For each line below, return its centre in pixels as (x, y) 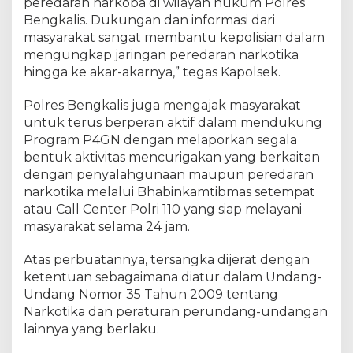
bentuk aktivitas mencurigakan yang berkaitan (172, 157)
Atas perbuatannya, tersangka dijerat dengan (167, 259)
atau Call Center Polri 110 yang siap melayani (163, 209)
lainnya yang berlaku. (91, 329)
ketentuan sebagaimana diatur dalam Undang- (173, 277)
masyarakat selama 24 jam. (107, 226)
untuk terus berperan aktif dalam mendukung (173, 122)
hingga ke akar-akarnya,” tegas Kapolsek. (152, 72)
